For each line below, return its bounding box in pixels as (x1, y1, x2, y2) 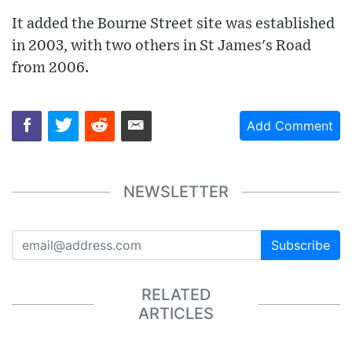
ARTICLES (138, 304, 214, 324)
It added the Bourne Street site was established (12, 16, 335, 32)
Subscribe (271, 236, 330, 253)
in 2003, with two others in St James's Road (12, 38, 311, 54)
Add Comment (247, 118, 333, 134)
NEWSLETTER (123, 182, 229, 202)
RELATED (141, 285, 211, 305)
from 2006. (12, 60, 89, 76)
